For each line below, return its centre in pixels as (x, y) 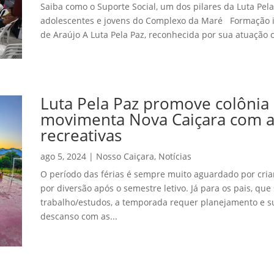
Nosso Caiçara (125, 157)
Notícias (175, 157)
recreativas (81, 135)
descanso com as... (79, 217)
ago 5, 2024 (63, 157)
